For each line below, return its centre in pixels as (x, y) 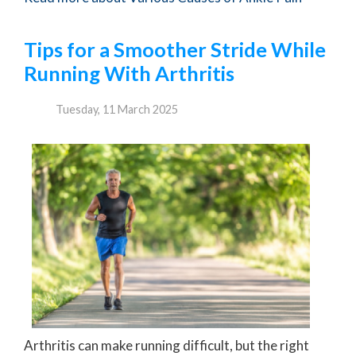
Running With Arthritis (129, 74)
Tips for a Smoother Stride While (175, 50)
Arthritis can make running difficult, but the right (166, 345)
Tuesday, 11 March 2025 (117, 109)
